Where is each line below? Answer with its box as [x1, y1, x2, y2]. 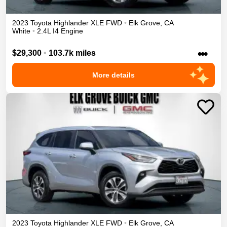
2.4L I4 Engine [37, 27, 83, 35]
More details [92, 70, 135, 79]
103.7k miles [49, 48, 96, 57]
